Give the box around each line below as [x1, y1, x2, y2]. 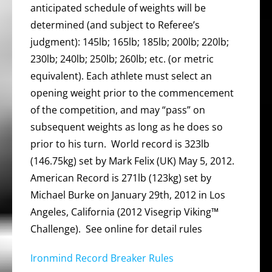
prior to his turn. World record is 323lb [30, 137, 209, 151]
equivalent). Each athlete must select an [30, 69, 212, 83]
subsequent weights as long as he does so [30, 120, 223, 134]
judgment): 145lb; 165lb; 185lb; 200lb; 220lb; [30, 35, 229, 49]
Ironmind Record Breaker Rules [30, 251, 174, 265]
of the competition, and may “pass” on [30, 103, 205, 117]
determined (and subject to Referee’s [30, 18, 200, 32]
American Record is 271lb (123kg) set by [30, 171, 211, 185]
